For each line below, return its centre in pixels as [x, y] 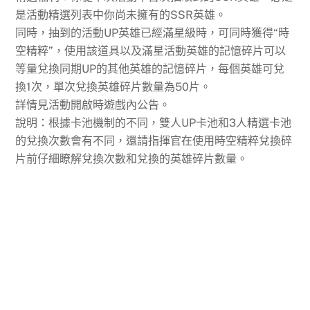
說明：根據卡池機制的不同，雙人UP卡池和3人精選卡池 [154, 123]
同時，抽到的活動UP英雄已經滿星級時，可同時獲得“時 [153, 33]
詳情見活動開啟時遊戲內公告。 [93, 105]
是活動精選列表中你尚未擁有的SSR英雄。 [121, 15]
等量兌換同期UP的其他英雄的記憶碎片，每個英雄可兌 [150, 69]
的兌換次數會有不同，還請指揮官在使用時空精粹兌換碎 [154, 141]
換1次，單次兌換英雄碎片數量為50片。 [113, 87]
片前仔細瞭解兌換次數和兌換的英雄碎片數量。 [132, 159]
